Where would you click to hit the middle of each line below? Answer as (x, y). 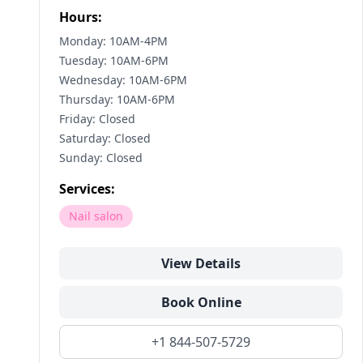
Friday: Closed (97, 119)
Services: (87, 189)
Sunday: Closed (101, 158)
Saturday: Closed (105, 138)
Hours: (81, 17)
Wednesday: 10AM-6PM (123, 80)
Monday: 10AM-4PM (113, 41)
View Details (201, 263)
